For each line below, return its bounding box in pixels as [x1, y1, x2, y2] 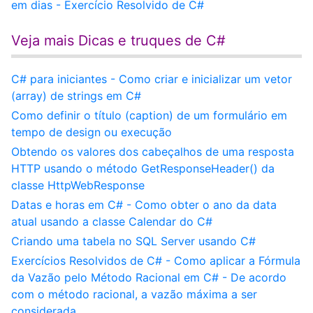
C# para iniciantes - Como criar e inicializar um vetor [11, 72, 292, 86]
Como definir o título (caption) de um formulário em [11, 108, 287, 122]
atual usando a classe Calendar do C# [11, 214, 212, 228]
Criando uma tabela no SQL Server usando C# [11, 234, 256, 248]
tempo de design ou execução [11, 125, 172, 139]
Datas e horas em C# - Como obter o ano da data [11, 198, 277, 212]
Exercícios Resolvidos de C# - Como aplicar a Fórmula [11, 254, 300, 268]
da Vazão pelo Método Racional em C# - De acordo [11, 270, 286, 284]
